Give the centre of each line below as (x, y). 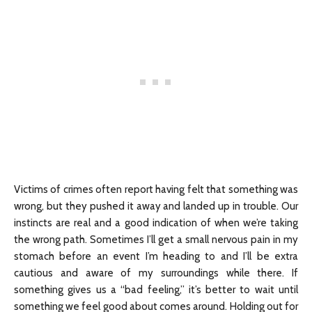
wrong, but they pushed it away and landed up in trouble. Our (156, 206)
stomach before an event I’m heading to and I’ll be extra (156, 256)
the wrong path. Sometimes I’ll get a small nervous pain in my (156, 240)
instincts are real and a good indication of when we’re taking (156, 223)
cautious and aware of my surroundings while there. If (156, 273)
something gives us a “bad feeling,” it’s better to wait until (156, 290)
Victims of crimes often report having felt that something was (156, 189)
